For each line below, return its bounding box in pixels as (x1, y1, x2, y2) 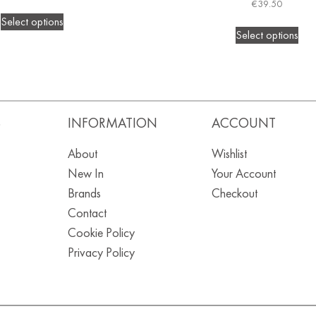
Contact (67, 205, 107, 221)
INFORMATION (67, 114, 157, 133)
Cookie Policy (67, 224, 135, 241)
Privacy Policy (67, 244, 135, 261)
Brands (67, 185, 101, 202)
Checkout (211, 185, 257, 202)
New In (67, 165, 104, 182)
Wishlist (211, 145, 247, 162)
